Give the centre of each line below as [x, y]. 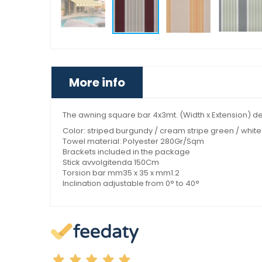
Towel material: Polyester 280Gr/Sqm [133, 142]
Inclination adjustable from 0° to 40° [131, 184]
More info [97, 83]
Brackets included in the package [126, 152]
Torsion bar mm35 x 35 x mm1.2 [121, 173]
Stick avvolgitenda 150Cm [111, 163]
